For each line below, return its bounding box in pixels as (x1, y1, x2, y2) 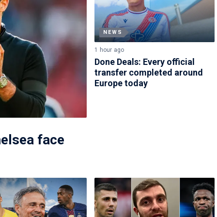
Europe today (94, 77, 148, 88)
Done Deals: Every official (94, 56, 195, 67)
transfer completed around (94, 67, 203, 77)
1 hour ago (94, 46, 124, 53)
